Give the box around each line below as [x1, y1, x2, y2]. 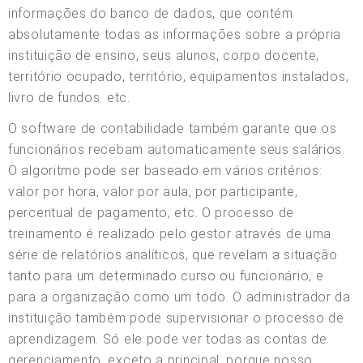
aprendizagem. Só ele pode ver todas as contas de [8, 331, 327, 347]
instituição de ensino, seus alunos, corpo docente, [8, 47, 320, 63]
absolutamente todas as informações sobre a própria [8, 26, 342, 42]
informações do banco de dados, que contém [8, 5, 293, 21]
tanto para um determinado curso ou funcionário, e [8, 267, 324, 284]
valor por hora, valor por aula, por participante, [8, 183, 298, 199]
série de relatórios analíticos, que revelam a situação [8, 246, 338, 263]
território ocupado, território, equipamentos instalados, [8, 68, 349, 84]
